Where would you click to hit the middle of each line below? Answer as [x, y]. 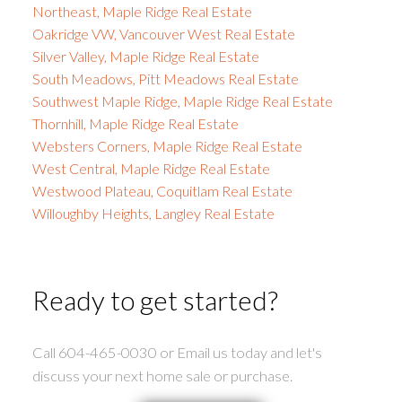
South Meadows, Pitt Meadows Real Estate [165, 79]
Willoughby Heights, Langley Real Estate [153, 214]
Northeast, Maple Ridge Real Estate [142, 12]
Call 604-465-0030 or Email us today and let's [177, 353]
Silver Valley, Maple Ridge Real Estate [145, 57]
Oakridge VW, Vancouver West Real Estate [163, 34]
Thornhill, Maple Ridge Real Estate [135, 124]
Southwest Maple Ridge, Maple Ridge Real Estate [182, 101]
